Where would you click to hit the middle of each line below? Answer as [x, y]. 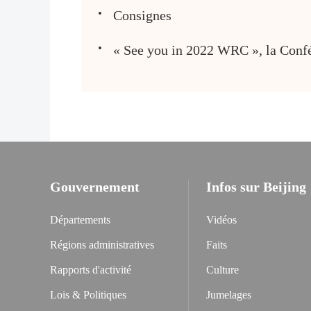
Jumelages [229, 295]
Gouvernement [95, 187]
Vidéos [221, 220]
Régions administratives [102, 245]
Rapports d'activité [91, 270]
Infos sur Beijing [256, 187]
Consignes [143, 15]
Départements [80, 220]
